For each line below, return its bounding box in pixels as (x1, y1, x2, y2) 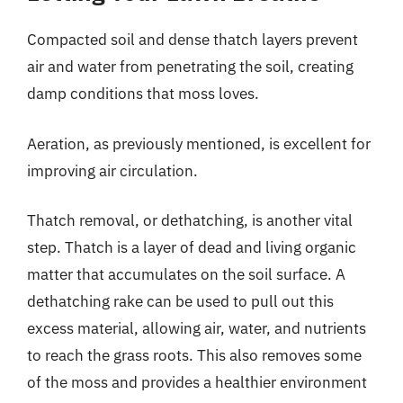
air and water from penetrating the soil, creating (27, 57, 354, 76)
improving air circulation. (27, 160, 198, 181)
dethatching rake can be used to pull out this (27, 291, 334, 311)
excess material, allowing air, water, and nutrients (27, 318, 366, 338)
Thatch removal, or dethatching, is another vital (27, 210, 353, 230)
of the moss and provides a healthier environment (27, 372, 367, 392)
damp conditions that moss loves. (27, 84, 259, 103)
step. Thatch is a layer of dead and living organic (27, 237, 356, 257)
